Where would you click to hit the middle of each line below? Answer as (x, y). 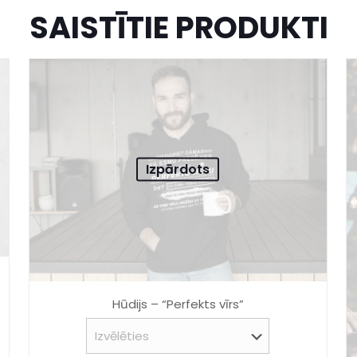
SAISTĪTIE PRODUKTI (178, 27)
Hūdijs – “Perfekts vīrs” (178, 304)
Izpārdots (178, 169)
